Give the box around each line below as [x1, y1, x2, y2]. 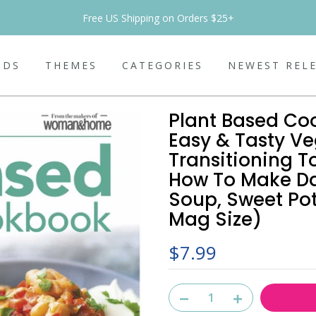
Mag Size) [169, 207, 262, 232]
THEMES [45, 58, 97, 72]
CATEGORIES [122, 58, 203, 72]
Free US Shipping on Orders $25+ [82, 11, 234, 25]
